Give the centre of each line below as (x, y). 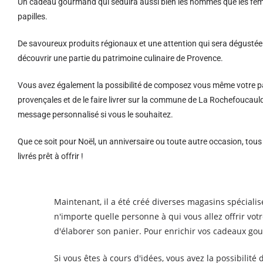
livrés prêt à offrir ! (50, 156)
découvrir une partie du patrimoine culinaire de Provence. (120, 58)
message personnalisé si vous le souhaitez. (95, 114)
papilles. (33, 16)
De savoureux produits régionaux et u (85, 43)
